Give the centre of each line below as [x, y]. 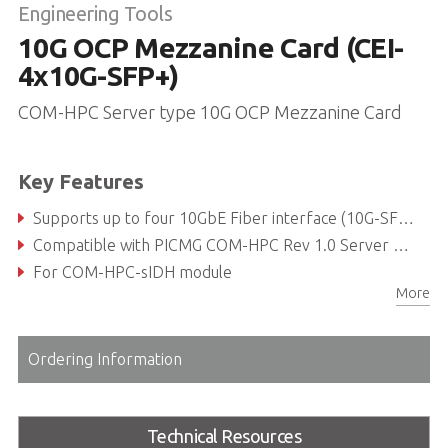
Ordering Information [104, 358]
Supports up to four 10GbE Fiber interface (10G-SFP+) [215, 217]
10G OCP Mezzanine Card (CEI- [210, 47]
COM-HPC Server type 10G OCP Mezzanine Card [209, 111]
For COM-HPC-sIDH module [132, 271]
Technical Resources [224, 435]
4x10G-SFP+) [98, 75]
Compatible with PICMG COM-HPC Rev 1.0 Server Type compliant [212, 244]
